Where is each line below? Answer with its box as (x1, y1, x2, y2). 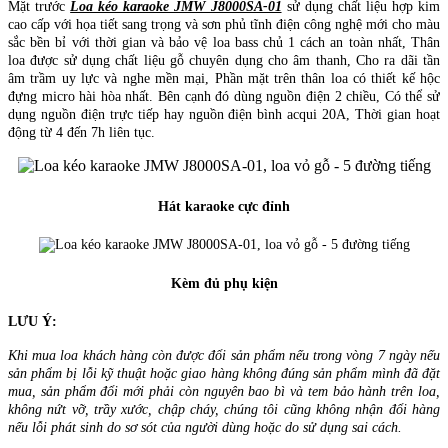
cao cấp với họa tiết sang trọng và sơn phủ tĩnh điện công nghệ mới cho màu (8, 17, 440, 33)
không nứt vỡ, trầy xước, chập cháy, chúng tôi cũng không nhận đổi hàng (8, 402, 440, 418)
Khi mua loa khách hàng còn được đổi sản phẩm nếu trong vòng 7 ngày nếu (8, 348, 440, 364)
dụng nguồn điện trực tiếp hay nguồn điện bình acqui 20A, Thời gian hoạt (8, 107, 440, 123)
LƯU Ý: (8, 314, 57, 330)
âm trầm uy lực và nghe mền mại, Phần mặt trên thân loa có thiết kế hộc (8, 71, 440, 87)
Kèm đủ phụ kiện (170, 276, 278, 292)
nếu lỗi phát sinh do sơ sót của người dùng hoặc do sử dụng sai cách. (8, 420, 402, 436)
